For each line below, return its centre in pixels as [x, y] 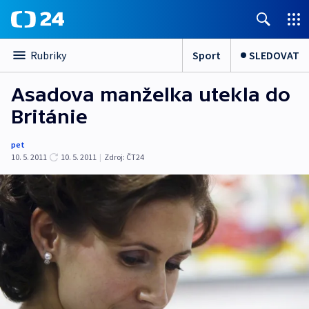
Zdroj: [114, 157]
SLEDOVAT [274, 55]
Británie [49, 117]
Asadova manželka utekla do [151, 94]
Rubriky [48, 55]
